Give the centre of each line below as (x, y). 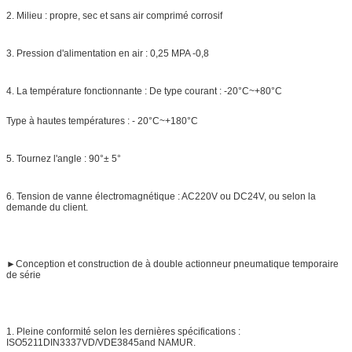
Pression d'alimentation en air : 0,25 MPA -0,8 (113, 53)
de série (24, 275)
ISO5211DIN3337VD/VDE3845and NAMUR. (101, 342)
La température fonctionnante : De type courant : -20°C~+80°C (149, 91)
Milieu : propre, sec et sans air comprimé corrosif (119, 15)
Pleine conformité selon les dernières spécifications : (128, 331)
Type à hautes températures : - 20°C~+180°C (102, 121)
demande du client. (47, 207)
